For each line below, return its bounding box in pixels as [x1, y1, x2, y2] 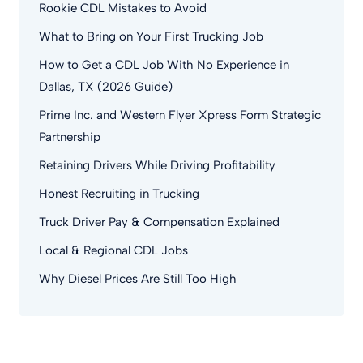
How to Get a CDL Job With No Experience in [39, 58, 289, 72]
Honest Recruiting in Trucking [39, 186, 199, 201]
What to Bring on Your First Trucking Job [39, 29, 263, 44]
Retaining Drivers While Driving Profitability [39, 158, 275, 173]
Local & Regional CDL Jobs [39, 243, 188, 258]
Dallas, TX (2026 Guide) [39, 79, 173, 94]
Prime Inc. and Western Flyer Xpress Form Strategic [39, 108, 321, 122]
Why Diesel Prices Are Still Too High [39, 271, 237, 286]
